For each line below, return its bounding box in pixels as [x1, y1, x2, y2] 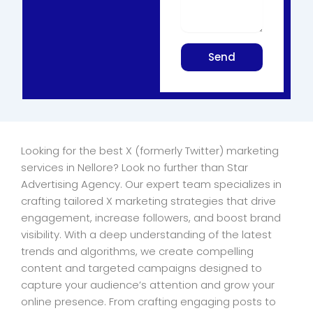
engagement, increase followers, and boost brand [21, 210, 281, 225]
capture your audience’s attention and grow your [21, 277, 275, 292]
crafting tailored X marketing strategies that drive [21, 193, 276, 208]
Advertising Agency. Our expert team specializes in [21, 176, 282, 191]
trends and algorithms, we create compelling [21, 243, 254, 259]
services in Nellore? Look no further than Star [21, 159, 248, 175]
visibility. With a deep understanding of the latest [21, 226, 272, 242]
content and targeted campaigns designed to [21, 260, 262, 275]
